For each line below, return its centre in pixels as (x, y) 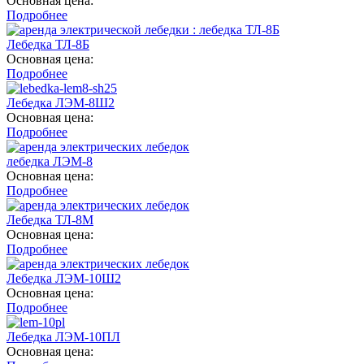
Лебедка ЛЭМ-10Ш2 (64, 278)
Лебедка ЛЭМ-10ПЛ (63, 336)
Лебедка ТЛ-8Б (48, 44)
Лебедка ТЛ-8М (50, 219)
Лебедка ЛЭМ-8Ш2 (61, 102)
